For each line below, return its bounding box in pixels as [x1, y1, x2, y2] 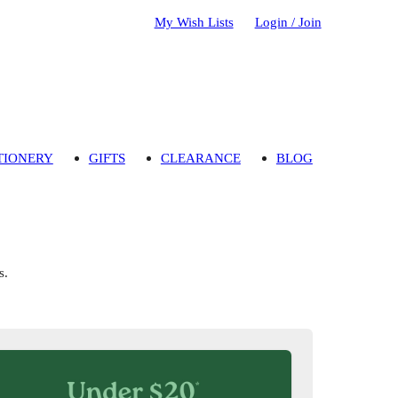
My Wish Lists [154, 13, 234, 29]
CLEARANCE [160, 150, 241, 166]
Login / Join [254, 13, 322, 29]
